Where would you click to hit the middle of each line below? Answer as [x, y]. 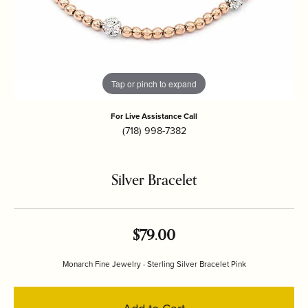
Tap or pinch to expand [154, 83]
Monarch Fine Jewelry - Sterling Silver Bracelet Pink [154, 264]
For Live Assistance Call [154, 116]
